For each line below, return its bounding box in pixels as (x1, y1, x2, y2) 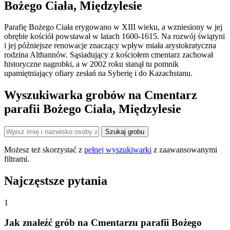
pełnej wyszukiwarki (84, 145, 151, 155)
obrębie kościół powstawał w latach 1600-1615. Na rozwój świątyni (4, 32, 225, 41)
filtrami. (4, 155, 29, 164)
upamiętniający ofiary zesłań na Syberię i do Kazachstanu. (4, 69, 193, 78)
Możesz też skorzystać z (4, 145, 84, 155)
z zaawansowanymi (151, 145, 217, 155)
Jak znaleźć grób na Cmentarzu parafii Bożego (4, 217, 202, 228)
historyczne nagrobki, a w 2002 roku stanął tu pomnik (4, 60, 179, 69)
